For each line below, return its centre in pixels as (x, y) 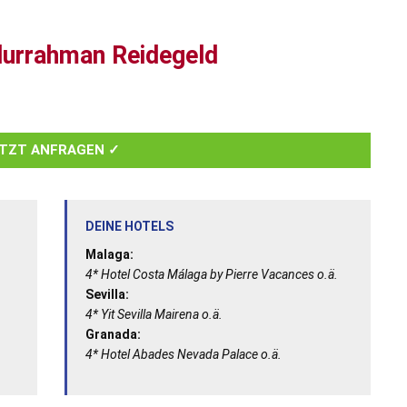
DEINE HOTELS (129, 226)
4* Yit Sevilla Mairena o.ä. (155, 314)
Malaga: (109, 254)
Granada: (113, 334)
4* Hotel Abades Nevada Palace (173, 354)
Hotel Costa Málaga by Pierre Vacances (208, 274)
